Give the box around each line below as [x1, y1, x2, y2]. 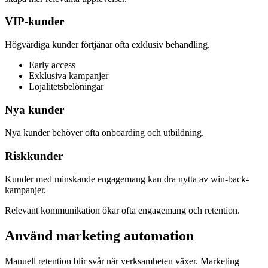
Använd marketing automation [5, 227, 194, 243]
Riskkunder [5, 150, 63, 163]
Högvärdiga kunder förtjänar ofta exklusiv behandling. [5, 39, 210, 50]
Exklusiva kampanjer [29, 70, 108, 81]
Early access [29, 59, 75, 70]
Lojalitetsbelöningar [29, 81, 103, 92]
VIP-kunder [5, 15, 64, 28]
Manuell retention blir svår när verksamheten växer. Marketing [5, 255, 239, 266]
